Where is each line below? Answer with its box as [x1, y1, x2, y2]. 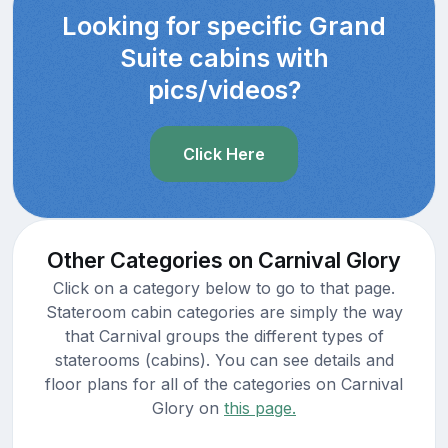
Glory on [152, 397, 224, 418]
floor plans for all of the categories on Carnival [45, 373, 403, 394]
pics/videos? [147, 74, 301, 105]
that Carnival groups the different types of [64, 325, 384, 346]
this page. [224, 397, 296, 418]
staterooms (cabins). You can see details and [54, 349, 394, 370]
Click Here [183, 143, 265, 164]
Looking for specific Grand [62, 10, 386, 41]
